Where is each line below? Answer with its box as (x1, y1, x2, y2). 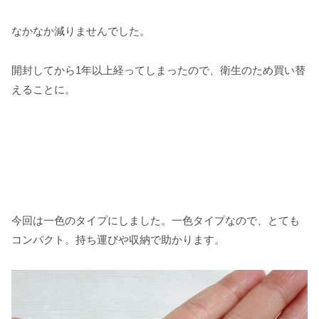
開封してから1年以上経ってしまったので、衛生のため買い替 (11, 64, 305, 77)
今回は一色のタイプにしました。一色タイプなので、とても (11, 214, 300, 227)
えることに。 (11, 83, 75, 96)
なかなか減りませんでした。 (11, 24, 150, 37)
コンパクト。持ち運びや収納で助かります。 (11, 234, 225, 246)
